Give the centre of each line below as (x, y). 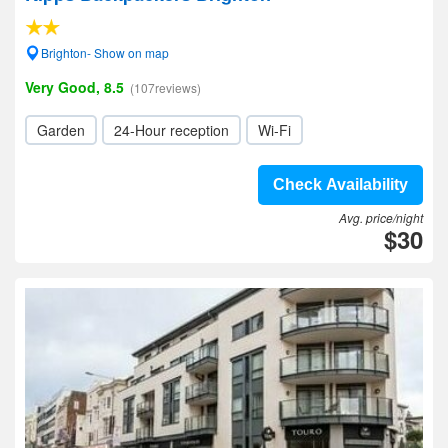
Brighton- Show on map (105, 52)
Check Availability (340, 184)
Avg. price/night (381, 217)
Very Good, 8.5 (74, 87)
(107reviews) (165, 87)
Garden (61, 130)
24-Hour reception (171, 130)
